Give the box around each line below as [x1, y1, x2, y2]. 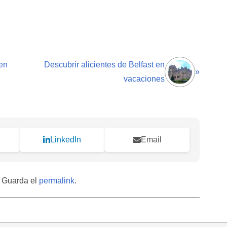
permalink [39, 176, 74, 185]
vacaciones [123, 74, 165, 84]
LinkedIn [50, 135, 82, 144]
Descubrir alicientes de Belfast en [44, 60, 165, 69]
